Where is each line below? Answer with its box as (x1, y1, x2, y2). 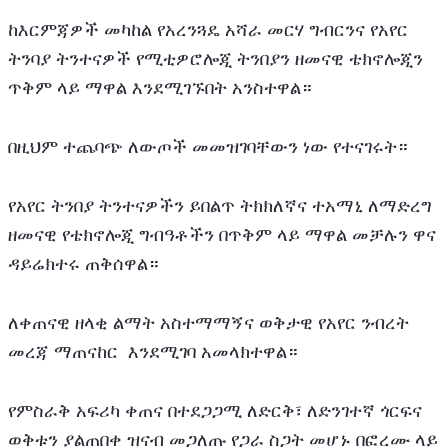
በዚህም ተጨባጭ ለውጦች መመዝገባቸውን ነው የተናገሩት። (8, 137, 408, 158)
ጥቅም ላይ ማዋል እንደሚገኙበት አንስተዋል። (8, 78, 312, 99)
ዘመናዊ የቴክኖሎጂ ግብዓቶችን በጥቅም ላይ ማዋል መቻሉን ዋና (8, 225, 436, 246)
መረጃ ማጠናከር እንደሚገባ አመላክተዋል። (8, 342, 298, 363)
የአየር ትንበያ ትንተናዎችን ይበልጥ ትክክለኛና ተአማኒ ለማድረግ (8, 196, 432, 217)
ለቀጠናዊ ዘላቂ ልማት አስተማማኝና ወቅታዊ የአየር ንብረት (8, 313, 409, 334)
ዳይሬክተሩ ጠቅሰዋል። (8, 254, 159, 275)
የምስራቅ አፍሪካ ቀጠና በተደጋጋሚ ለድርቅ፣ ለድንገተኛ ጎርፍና (8, 401, 422, 422)
